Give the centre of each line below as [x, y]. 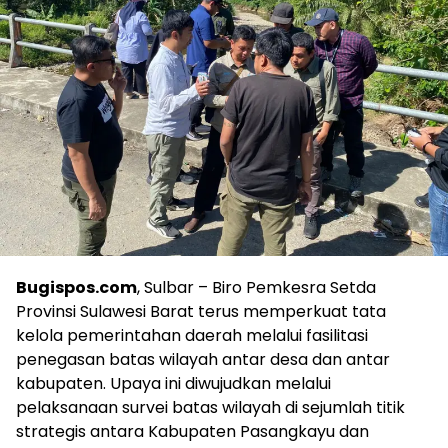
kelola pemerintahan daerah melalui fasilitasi [192, 335]
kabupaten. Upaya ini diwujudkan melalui [173, 383]
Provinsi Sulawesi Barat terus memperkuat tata [201, 311]
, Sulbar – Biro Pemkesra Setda [256, 287]
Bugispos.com [76, 287]
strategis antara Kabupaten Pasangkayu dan [192, 431]
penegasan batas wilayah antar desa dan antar [203, 359]
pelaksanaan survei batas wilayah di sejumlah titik [210, 407]
